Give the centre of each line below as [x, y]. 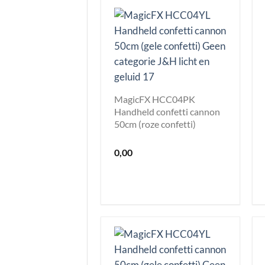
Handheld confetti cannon [167, 111]
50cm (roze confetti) [155, 124]
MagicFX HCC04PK [155, 99]
